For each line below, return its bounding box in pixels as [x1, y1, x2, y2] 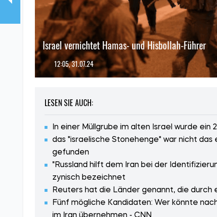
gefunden [52, 149, 89, 157]
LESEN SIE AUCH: [45, 97, 93, 109]
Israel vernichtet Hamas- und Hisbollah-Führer [43, 38, 206, 53]
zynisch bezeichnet [52, 174, 125, 182]
